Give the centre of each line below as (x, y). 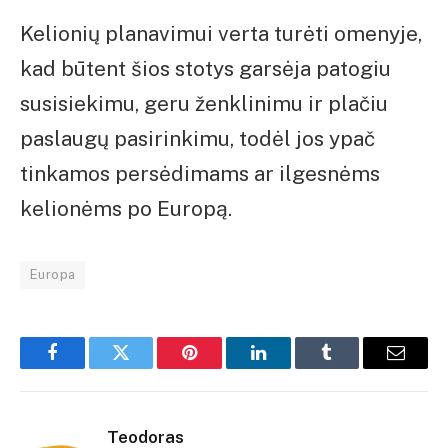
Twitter (145, 367)
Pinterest (220, 367)
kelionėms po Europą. (126, 209)
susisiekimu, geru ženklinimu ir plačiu (204, 104)
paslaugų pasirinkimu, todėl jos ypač (197, 139)
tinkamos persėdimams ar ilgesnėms (200, 174)
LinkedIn (289, 367)
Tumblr (352, 367)
